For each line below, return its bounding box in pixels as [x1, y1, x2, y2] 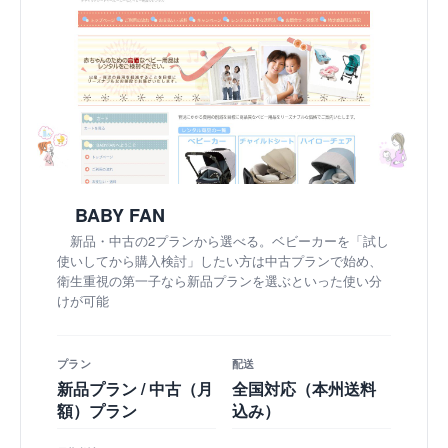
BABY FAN [75, 201, 165, 228]
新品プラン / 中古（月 [57, 376, 213, 400]
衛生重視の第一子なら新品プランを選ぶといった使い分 [57, 270, 382, 290]
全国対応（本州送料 [232, 376, 376, 400]
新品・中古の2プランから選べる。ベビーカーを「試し [70, 230, 389, 250]
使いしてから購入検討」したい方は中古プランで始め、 [57, 250, 382, 270]
